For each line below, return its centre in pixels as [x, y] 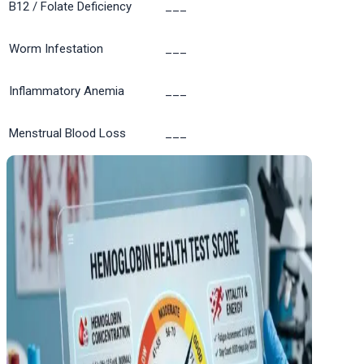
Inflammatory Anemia [67, 91]
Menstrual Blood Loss [67, 133]
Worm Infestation [56, 48]
